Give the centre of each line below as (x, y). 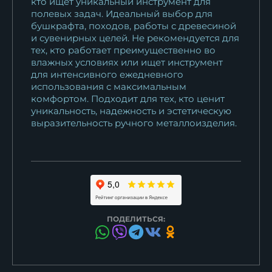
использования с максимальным (109, 86)
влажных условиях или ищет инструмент (127, 62)
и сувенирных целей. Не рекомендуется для (135, 38)
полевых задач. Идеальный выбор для (122, 13)
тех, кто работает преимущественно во (123, 50)
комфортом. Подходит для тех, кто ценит (128, 98)
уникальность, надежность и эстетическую (131, 110)
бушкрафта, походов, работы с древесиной (134, 25)
